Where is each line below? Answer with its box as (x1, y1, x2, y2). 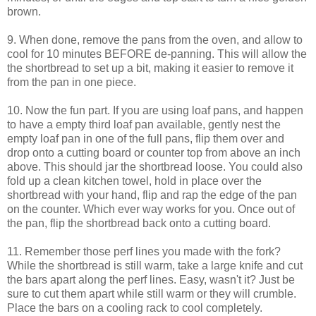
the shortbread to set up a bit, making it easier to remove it (7, 62, 293, 75)
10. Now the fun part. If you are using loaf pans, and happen (7, 104, 303, 117)
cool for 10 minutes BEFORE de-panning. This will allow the (7, 48, 307, 61)
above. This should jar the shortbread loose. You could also (7, 161, 303, 174)
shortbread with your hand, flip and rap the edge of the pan (7, 189, 297, 202)
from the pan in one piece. (7, 76, 136, 89)
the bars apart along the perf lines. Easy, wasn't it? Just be (7, 274, 295, 286)
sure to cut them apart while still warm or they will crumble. (7, 288, 296, 300)
